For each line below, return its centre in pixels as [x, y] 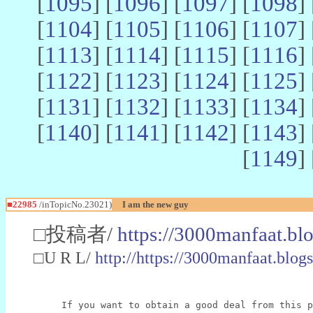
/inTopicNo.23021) [74, 204]
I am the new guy [155, 204]
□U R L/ [64, 257]
